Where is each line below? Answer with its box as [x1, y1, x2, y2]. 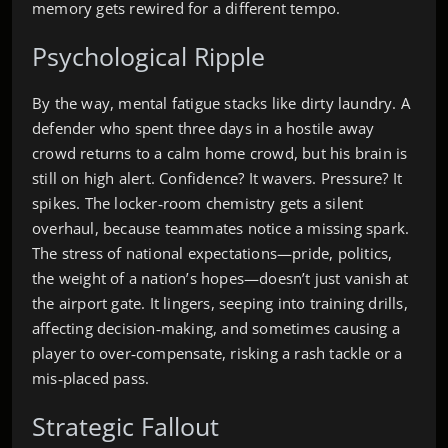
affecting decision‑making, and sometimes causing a [32, 317, 400, 338]
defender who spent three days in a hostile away [32, 117, 375, 138]
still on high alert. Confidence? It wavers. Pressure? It [32, 167, 403, 188]
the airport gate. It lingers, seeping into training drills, [32, 292, 408, 313]
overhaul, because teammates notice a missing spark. [32, 217, 410, 238]
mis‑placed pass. [32, 367, 150, 388]
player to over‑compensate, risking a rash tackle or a [32, 342, 403, 363]
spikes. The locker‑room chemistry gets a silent [32, 192, 364, 213]
